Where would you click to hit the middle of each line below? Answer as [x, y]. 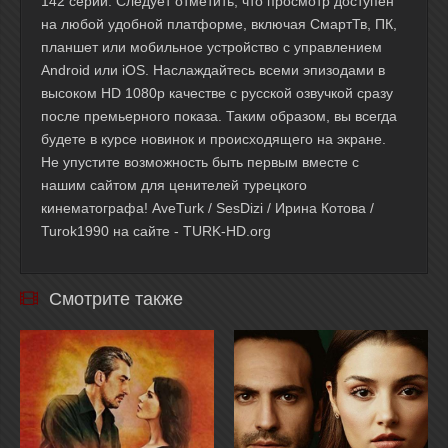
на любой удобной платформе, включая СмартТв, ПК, [219, 24]
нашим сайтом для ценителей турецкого [174, 185]
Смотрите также [116, 299]
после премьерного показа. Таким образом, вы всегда [219, 116]
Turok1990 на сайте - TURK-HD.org [156, 231]
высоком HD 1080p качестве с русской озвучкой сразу [217, 93]
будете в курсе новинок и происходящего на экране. [213, 139]
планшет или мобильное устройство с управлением [211, 47]
